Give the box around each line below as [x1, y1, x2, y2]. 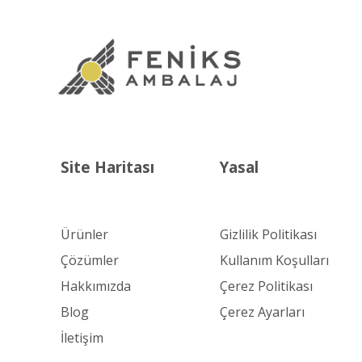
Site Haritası [61, 157, 154, 178]
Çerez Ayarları [220, 302, 305, 321]
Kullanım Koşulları [220, 250, 329, 269]
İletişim [61, 328, 103, 347]
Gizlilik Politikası [220, 225, 317, 243]
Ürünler [61, 225, 108, 243]
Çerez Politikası [220, 276, 313, 295]
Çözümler [61, 250, 119, 269]
